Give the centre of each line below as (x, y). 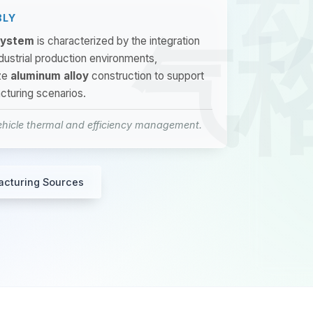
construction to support (146, 75)
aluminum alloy (50, 75)
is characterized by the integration (117, 41)
